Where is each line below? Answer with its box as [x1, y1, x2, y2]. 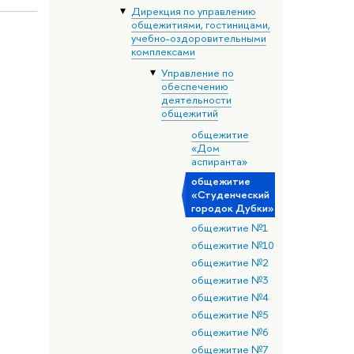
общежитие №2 [190, 254, 269, 269]
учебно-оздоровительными [130, 31, 266, 46]
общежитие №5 [190, 307, 269, 322]
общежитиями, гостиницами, [130, 17, 270, 32]
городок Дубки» [190, 201, 274, 216]
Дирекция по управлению [130, 4, 256, 19]
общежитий [160, 106, 218, 121]
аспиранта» [190, 154, 247, 169]
